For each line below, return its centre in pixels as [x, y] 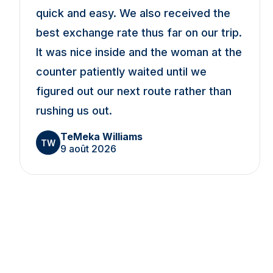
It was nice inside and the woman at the [139, 52]
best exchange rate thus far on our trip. [139, 33]
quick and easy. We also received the [133, 13]
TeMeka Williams [101, 136]
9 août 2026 [88, 149]
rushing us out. [74, 111]
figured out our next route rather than [134, 91]
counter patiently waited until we [121, 72]
